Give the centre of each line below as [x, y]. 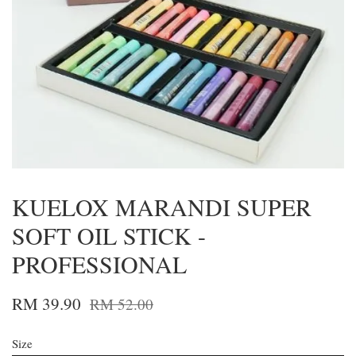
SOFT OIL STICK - [109, 236]
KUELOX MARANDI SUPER [162, 207]
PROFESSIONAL [99, 264]
